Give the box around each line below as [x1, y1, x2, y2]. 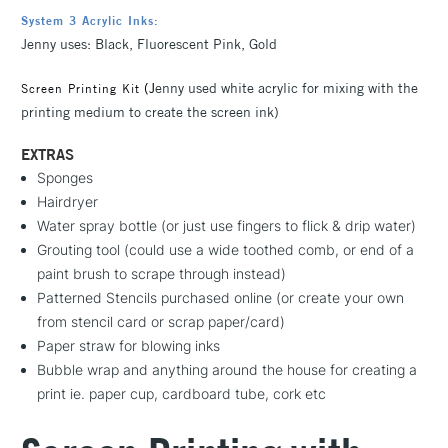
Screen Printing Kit [21, 80, 140, 96]
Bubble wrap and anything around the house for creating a [37, 360, 418, 378]
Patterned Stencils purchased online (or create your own [37, 288, 405, 306]
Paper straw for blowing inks [37, 336, 221, 354]
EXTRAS [21, 144, 74, 164]
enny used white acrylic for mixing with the [155, 78, 418, 97]
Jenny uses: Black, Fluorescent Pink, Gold [21, 34, 277, 53]
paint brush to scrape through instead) [37, 264, 287, 282]
